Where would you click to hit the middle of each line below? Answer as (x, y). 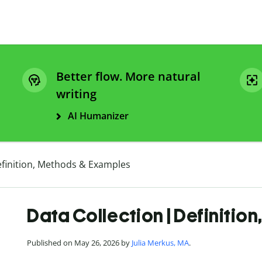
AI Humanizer (98, 116)
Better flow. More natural (128, 77)
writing (76, 94)
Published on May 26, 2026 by (79, 243)
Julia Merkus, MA (160, 243)
